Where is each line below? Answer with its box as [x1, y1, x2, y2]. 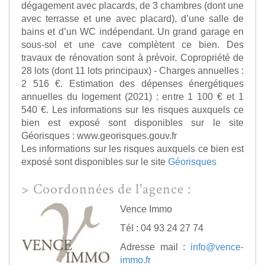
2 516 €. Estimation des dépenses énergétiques [21, 78, 244, 89]
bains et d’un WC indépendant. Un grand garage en [21, 26, 244, 37]
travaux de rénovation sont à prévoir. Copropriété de [21, 52, 244, 63]
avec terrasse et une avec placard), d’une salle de [21, 13, 244, 24]
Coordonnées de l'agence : [33, 180, 191, 199]
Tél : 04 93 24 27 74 [120, 222, 203, 234]
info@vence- [190, 241, 244, 253]
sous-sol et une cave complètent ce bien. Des [21, 39, 244, 50]
